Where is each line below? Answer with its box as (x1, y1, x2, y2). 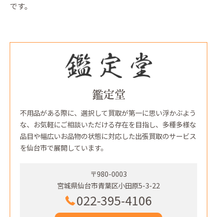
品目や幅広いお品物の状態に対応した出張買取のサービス (20, 130, 196, 141)
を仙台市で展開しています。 (20, 142, 108, 153)
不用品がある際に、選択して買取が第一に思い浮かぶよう (20, 107, 196, 118)
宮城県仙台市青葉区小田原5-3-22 (57, 180, 160, 190)
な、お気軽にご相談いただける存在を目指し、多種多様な (20, 119, 196, 129)
